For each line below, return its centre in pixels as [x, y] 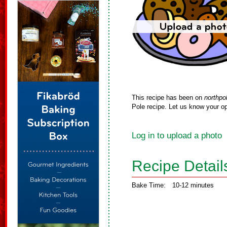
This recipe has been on [168, 98]
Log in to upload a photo [177, 136]
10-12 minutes [193, 185]
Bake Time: [149, 185]
